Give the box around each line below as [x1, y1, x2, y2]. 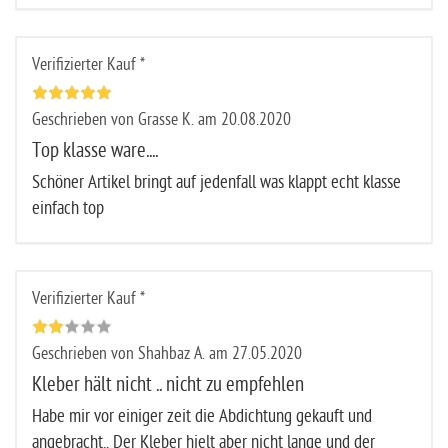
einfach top [32, 197, 104, 219]
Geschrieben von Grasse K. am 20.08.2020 [32, 109, 291, 129]
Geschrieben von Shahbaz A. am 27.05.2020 [32, 343, 302, 363]
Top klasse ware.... [32, 138, 158, 162]
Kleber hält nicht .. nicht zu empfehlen [32, 372, 304, 396]
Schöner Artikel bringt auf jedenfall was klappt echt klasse [32, 171, 401, 193]
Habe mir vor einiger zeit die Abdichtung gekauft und [32, 405, 372, 427]
